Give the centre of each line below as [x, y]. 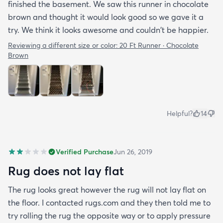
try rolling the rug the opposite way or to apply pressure [109, 215]
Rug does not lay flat [66, 170]
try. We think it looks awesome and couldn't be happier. [108, 30]
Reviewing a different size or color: [64, 45]
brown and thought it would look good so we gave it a [106, 17]
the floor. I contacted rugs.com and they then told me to [109, 202]
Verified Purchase [85, 152]
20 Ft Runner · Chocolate [159, 45]
